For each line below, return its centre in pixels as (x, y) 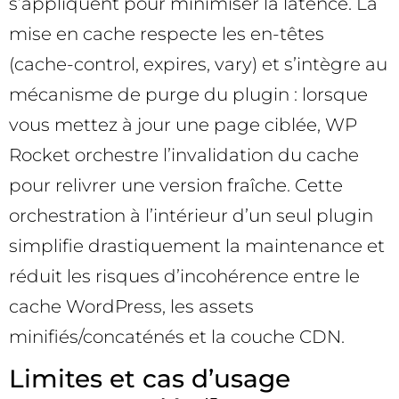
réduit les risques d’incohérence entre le (184, 276)
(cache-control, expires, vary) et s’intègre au (198, 64)
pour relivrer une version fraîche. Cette (176, 185)
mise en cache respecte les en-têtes (167, 33)
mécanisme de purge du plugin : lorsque (188, 94)
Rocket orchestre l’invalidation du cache (184, 155)
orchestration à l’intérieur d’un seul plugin (191, 215)
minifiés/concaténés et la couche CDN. (177, 336)
